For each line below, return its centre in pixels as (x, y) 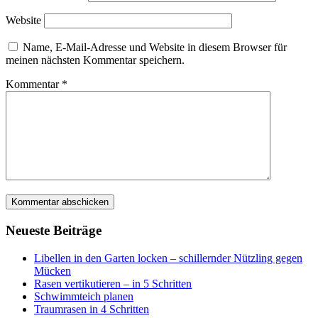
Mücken (53, 270)
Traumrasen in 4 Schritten (92, 309)
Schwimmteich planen (84, 296)
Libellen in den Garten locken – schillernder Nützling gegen (168, 258)
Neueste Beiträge (54, 231)
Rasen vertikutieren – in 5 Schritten (113, 283)
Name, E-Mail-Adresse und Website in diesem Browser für (155, 48)
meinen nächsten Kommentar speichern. (95, 60)
